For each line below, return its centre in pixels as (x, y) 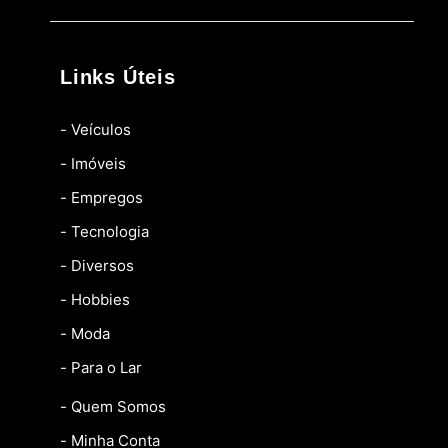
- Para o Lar (101, 367)
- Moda (85, 333)
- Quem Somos (113, 406)
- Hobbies (95, 299)
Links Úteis (118, 76)
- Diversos (97, 265)
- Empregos (101, 197)
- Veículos (95, 129)
